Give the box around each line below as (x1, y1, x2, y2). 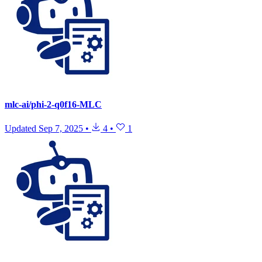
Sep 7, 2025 (39, 123, 83, 134)
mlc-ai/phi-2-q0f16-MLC (5, 99, 102, 110)
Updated (5, 123, 39, 134)
